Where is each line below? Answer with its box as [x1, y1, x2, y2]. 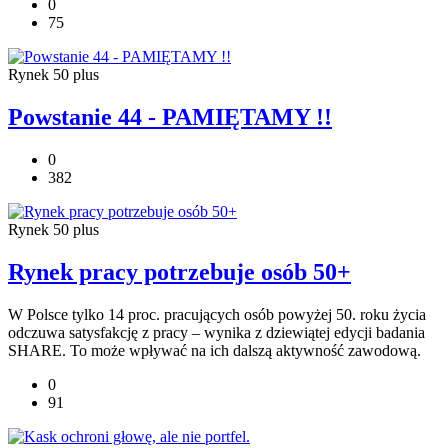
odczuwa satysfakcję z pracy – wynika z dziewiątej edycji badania [8, 323, 425, 341]
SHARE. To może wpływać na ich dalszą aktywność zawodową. [8, 341, 425, 359]
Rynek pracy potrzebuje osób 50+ [8, 258, 351, 285]
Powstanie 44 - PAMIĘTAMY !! [8, 104, 332, 131]
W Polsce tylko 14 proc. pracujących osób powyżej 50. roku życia [8, 305, 426, 323]
